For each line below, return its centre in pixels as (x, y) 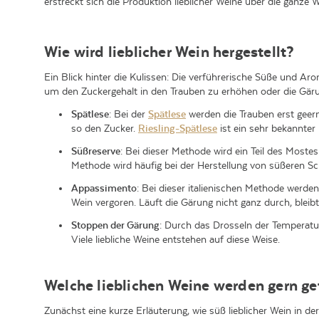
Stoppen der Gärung (115, 225)
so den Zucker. (105, 128)
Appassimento (104, 188)
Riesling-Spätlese (178, 128)
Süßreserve (96, 151)
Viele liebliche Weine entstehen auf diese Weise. (176, 239)
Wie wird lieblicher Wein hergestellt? (169, 52)
